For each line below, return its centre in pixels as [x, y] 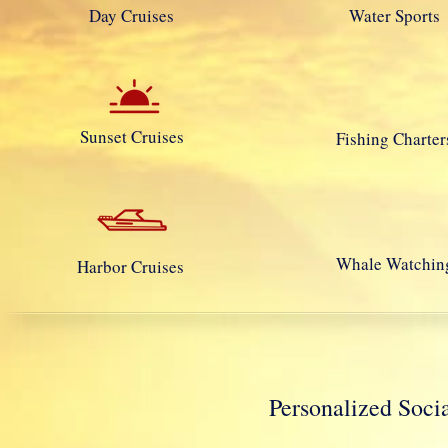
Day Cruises [132, 16]
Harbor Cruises [131, 267]
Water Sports [395, 16]
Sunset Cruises [132, 137]
